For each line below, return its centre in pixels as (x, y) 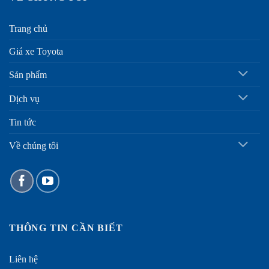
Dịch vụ (24, 98)
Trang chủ (28, 29)
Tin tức (23, 122)
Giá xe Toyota (36, 52)
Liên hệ (23, 259)
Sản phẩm (28, 74)
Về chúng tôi (34, 145)
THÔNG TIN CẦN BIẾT (66, 228)
